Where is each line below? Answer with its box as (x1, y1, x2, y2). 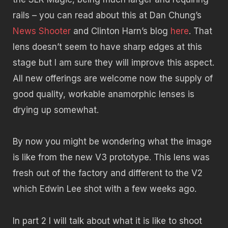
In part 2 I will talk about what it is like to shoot (13, 216, 202, 226)
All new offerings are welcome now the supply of (13, 73, 213, 83)
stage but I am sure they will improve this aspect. (13, 57, 214, 68)
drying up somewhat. (13, 104, 99, 115)
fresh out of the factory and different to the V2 (13, 168, 203, 179)
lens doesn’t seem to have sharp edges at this (13, 41, 202, 52)
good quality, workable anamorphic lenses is (13, 89, 194, 99)
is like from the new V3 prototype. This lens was (13, 152, 210, 163)
